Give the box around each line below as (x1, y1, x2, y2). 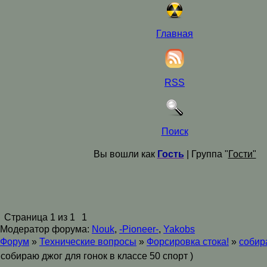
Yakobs (163, 224, 195, 234)
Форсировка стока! (147, 237, 229, 247)
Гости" (228, 149, 256, 159)
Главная (156, 29, 193, 39)
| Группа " (184, 149, 228, 159)
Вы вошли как (93, 149, 157, 159)
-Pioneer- (119, 224, 159, 234)
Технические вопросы (39, 237, 136, 247)
